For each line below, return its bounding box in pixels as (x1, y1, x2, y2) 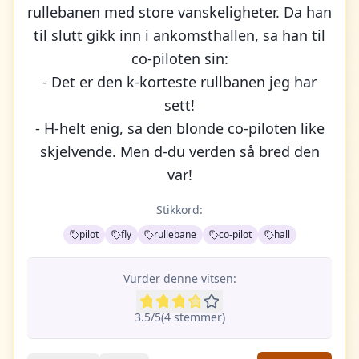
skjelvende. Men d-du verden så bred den (39, 142, 320, 161)
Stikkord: (156, 202, 203, 217)
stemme (170, 309, 217, 325)
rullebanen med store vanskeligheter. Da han (27, 2, 332, 22)
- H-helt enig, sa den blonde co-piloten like (34, 119, 325, 138)
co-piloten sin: (131, 49, 228, 68)
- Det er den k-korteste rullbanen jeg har (42, 72, 317, 91)
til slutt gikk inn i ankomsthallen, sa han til (34, 26, 325, 45)
